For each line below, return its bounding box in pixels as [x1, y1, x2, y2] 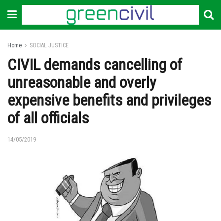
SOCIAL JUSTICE [30, 42, 69, 49]
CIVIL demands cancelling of [7, 55, 182, 74]
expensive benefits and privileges [7, 91, 211, 110]
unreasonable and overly [7, 73, 156, 92]
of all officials [7, 109, 89, 127]
